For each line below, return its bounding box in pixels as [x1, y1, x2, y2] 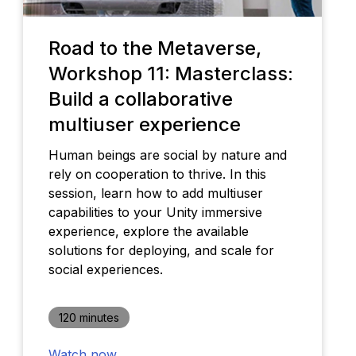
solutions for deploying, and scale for [48, 242, 274, 258]
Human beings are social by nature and [48, 146, 287, 163]
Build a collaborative [48, 87, 233, 110]
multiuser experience [48, 112, 241, 136]
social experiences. [48, 261, 163, 277]
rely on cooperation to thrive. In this [48, 165, 266, 182]
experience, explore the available [48, 222, 249, 239]
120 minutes [58, 310, 119, 324]
